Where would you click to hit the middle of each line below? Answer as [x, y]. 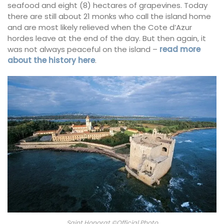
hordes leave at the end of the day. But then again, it [107, 38]
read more [180, 49]
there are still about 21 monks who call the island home [109, 16]
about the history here [51, 60]
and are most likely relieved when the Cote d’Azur [100, 27]
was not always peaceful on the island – [83, 49]
